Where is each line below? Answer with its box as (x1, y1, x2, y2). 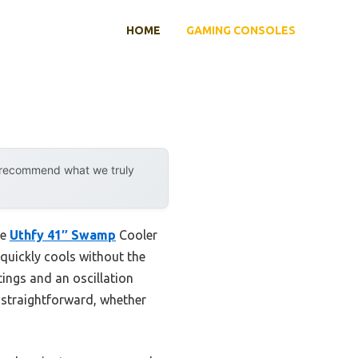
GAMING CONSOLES (186, 24, 296, 38)
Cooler (116, 228, 157, 243)
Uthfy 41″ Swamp (10, 228, 116, 243)
